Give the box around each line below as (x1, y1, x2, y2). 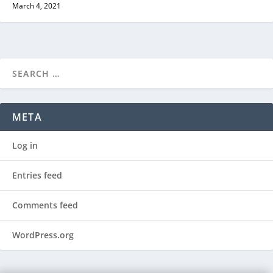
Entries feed (12, 169, 62, 182)
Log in (12, 140, 38, 152)
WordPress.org (12, 229, 74, 241)
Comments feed (12, 199, 78, 211)
